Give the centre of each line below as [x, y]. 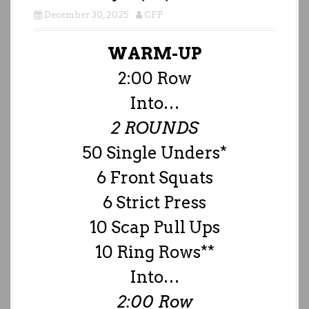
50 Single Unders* [154, 152]
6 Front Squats [154, 177]
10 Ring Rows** [154, 252]
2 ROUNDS [154, 128]
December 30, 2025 [87, 14]
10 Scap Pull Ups [154, 227]
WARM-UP [154, 53]
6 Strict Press [154, 202]
